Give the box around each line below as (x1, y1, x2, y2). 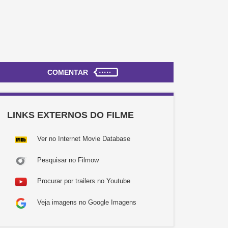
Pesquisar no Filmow (37, 156, 99, 164)
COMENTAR (47, 68, 88, 76)
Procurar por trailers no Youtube (37, 178, 131, 185)
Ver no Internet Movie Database (37, 135, 131, 142)
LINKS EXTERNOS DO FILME (7, 110, 134, 120)
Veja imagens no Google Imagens (37, 199, 137, 207)
